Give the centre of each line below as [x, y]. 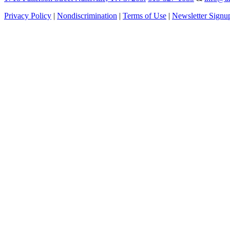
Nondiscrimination [87, 16]
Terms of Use [145, 16]
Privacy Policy [28, 16]
